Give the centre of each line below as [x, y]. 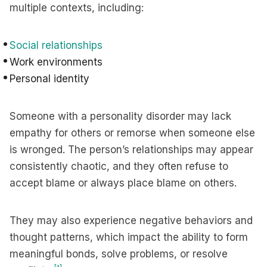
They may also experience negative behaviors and [131, 221]
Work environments [56, 62]
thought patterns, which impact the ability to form [129, 237]
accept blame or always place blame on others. [123, 183]
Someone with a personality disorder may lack [120, 116]
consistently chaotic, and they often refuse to [119, 166]
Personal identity [49, 79]
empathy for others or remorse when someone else [132, 133]
